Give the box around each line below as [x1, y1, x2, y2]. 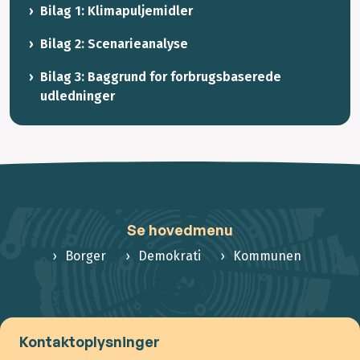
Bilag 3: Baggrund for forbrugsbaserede [40, 68, 281, 84]
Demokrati [138, 247, 201, 264]
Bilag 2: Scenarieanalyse [40, 35, 188, 51]
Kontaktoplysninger [19, 332, 160, 350]
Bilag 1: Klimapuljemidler [40, 3, 193, 18]
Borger [65, 247, 106, 264]
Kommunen [233, 247, 301, 264]
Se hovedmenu [127, 220, 233, 239]
